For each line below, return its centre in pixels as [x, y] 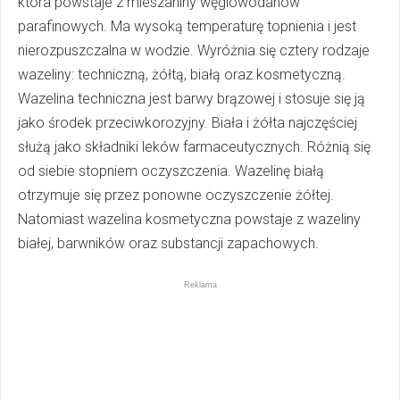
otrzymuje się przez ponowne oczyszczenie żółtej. [176, 195]
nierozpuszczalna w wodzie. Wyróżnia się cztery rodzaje [194, 50]
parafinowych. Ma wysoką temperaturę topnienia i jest [187, 26]
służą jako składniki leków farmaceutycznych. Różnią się [194, 146]
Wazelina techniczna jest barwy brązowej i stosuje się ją [192, 98]
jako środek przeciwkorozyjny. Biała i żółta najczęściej [187, 122]
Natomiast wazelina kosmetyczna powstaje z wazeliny [189, 219]
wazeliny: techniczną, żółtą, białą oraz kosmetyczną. [182, 74]
